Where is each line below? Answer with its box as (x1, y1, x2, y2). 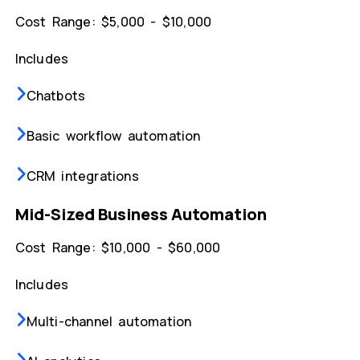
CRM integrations (26, 167, 139, 186)
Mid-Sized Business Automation (14, 203, 267, 226)
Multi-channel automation (26, 313, 192, 331)
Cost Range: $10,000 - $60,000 (14, 239, 221, 257)
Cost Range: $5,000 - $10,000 (14, 13, 212, 31)
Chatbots (26, 87, 86, 105)
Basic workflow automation (26, 127, 201, 145)
